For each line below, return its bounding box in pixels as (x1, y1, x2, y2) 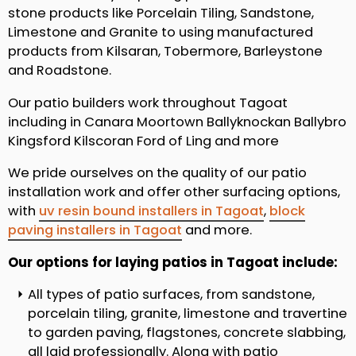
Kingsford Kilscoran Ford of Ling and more (8, 131, 279, 150)
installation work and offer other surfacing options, (8, 183, 340, 202)
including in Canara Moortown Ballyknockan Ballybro (8, 112, 346, 131)
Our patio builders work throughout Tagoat (8, 93, 288, 112)
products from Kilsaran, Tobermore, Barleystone (8, 42, 323, 61)
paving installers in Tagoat (8, 221, 182, 240)
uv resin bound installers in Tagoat (39, 202, 264, 221)
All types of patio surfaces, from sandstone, (28, 285, 315, 304)
